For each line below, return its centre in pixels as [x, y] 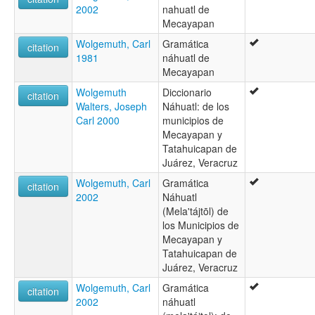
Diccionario [187, 92]
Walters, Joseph [111, 106]
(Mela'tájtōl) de [195, 211]
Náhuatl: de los [196, 106]
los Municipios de [201, 225]
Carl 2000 [98, 120]
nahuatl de [186, 9]
